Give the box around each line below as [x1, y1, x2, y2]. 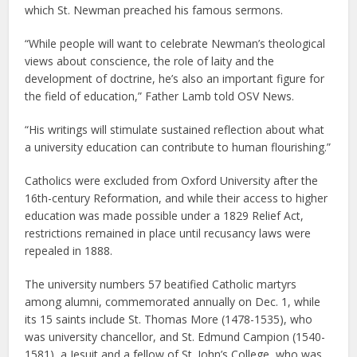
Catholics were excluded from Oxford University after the [25, 172, 319, 188]
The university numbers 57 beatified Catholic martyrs [25, 276, 297, 292]
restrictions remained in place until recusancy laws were [25, 225, 312, 241]
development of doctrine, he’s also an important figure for [25, 70, 325, 86]
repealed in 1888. [25, 242, 113, 258]
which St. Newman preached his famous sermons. [25, 2, 284, 18]
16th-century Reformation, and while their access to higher [25, 190, 328, 206]
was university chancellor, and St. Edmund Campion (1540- [25, 328, 326, 344]
